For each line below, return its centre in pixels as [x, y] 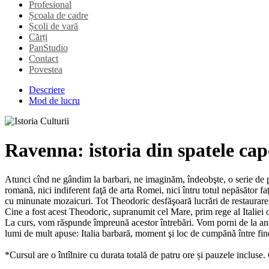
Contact [44, 58]
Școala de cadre [59, 15]
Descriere [47, 89]
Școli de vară [53, 26]
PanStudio [48, 47]
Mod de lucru [54, 100]
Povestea [46, 69]
